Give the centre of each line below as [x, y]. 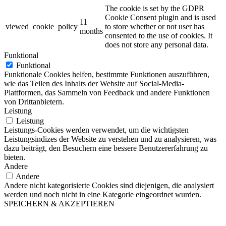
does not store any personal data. [157, 45]
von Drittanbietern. [34, 102]
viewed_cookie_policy [42, 27]
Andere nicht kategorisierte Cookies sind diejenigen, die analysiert [109, 186]
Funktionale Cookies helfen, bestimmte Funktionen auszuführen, [107, 75]
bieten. [15, 157]
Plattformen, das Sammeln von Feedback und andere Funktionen [107, 93]
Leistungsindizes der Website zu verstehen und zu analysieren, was [110, 139]
